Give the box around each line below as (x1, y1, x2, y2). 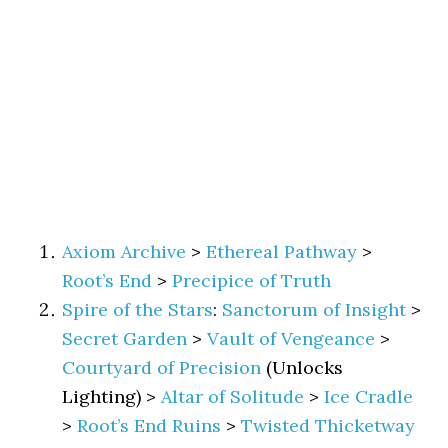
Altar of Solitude (161, 385, 305, 408)
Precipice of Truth (172, 269, 332, 292)
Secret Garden (62, 327, 188, 350)
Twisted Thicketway (241, 414, 416, 437)
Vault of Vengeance (207, 327, 376, 350)
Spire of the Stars (62, 298, 214, 321)
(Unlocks (261, 356, 344, 379)
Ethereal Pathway (206, 240, 358, 263)
